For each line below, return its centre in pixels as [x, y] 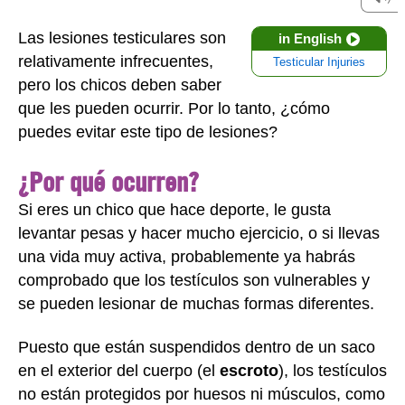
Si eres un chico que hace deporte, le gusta [174, 209]
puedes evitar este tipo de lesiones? [148, 132]
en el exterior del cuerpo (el [119, 371]
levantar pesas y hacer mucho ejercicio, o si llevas [199, 233]
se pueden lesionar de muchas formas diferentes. [196, 303]
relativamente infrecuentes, [116, 61]
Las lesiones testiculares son [122, 38]
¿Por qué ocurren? [108, 181]
